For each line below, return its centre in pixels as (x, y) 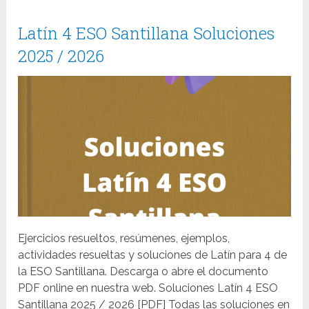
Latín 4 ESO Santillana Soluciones (147, 33)
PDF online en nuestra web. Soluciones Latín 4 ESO (148, 288)
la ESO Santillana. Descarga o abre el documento (143, 271)
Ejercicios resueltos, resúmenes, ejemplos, (124, 238)
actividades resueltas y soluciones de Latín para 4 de (153, 255)
